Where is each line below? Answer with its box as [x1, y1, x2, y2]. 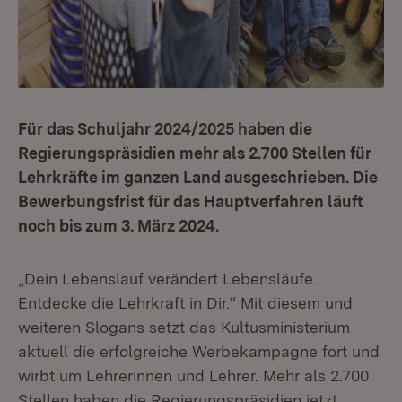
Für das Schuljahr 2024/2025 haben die [18, 119, 312, 138]
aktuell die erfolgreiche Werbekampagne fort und [18, 342, 380, 361]
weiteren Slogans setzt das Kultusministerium [18, 318, 350, 336]
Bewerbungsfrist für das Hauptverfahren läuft [18, 192, 363, 211]
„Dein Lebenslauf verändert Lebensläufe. [18, 269, 317, 288]
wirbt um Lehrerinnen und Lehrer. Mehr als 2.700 [18, 366, 369, 385]
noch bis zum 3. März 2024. [18, 216, 219, 235]
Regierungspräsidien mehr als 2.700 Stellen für [18, 144, 371, 162]
